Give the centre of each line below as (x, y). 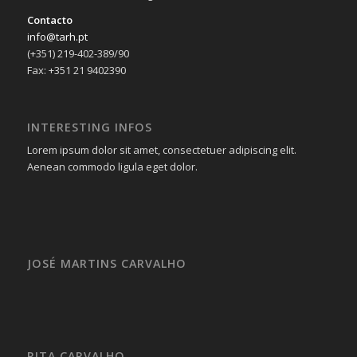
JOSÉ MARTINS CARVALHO (106, 264)
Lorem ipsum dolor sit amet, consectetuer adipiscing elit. (161, 150)
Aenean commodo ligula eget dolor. (112, 167)
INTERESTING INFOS (89, 127)
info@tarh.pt (57, 37)
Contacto (49, 20)
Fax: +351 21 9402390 (76, 71)
